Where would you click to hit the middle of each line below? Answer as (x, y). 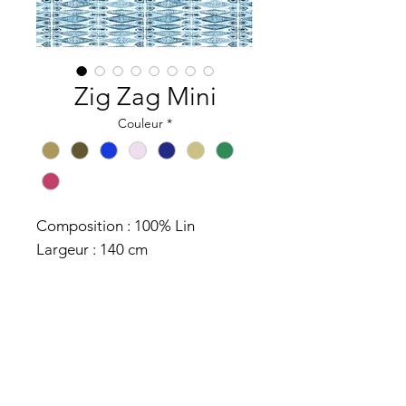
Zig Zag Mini (145, 97)
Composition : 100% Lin (116, 226)
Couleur (140, 123)
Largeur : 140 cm (94, 250)
